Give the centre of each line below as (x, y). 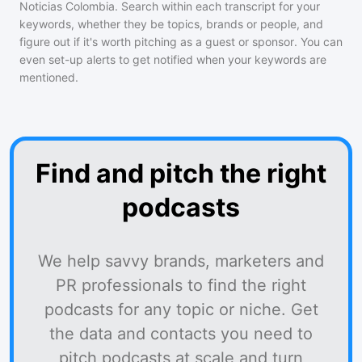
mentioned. (49, 77)
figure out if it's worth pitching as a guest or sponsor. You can (181, 42)
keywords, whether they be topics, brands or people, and (171, 24)
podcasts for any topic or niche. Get (181, 309)
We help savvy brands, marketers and (181, 261)
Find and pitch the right (181, 173)
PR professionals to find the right (181, 285)
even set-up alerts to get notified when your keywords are (173, 59)
